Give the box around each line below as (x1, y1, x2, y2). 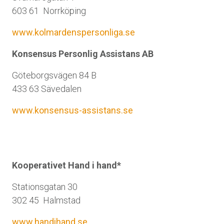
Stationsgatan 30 (12, 181, 77, 192)
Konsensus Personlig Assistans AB (12, 48, 153, 59)
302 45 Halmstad (12, 195, 80, 205)
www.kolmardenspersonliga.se (12, 27, 135, 37)
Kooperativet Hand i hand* (12, 160, 121, 170)
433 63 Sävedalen (12, 83, 81, 94)
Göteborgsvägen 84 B (12, 70, 96, 80)
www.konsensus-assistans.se (12, 105, 133, 115)
